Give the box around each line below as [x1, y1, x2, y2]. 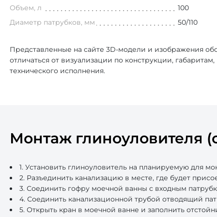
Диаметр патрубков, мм [10, 18, 95, 27]
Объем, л [10, 3, 42, 12]
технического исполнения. [10, 66, 105, 75]
